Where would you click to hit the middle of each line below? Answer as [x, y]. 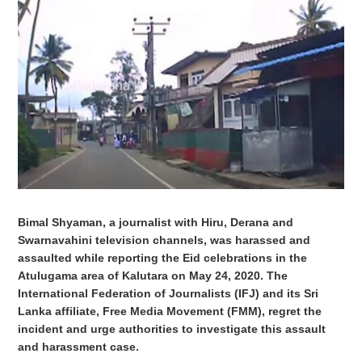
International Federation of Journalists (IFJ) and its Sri [168, 293]
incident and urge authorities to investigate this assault [172, 328]
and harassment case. [84, 346]
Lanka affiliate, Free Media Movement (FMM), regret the [170, 311]
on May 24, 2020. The [230, 275]
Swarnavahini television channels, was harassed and [164, 240]
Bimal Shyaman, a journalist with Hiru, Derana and [156, 222]
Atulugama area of [70, 275]
